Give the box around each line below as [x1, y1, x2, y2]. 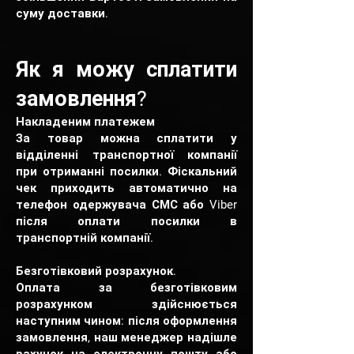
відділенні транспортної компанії [16, 148, 237, 162]
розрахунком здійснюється [16, 297, 237, 311]
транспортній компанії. [16, 231, 153, 245]
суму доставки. [16, 6, 108, 21]
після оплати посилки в [16, 214, 237, 228]
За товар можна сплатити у [16, 131, 237, 145]
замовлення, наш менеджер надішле [16, 330, 237, 345]
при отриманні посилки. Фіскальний [16, 164, 237, 179]
